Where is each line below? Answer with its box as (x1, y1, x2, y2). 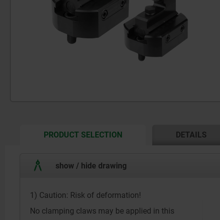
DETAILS (176, 130, 207, 139)
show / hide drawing (54, 161, 127, 170)
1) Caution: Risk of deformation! (30, 191, 141, 200)
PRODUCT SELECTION (44, 130, 123, 139)
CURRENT (121, 130, 153, 138)
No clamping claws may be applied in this (30, 206, 174, 216)
